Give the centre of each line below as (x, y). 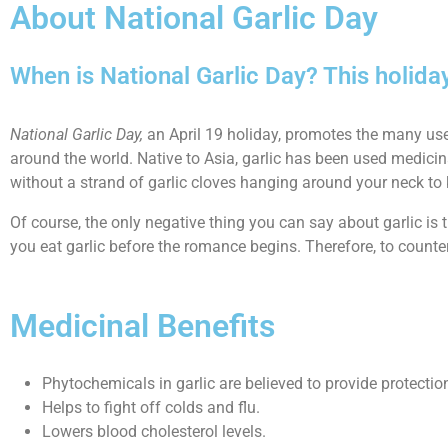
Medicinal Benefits (142, 326)
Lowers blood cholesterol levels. (154, 431)
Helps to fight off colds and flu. (151, 407)
